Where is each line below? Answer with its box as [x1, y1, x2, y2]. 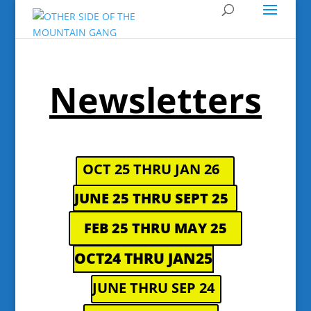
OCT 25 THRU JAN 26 [83, 160, 220, 178]
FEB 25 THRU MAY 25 [83, 219, 227, 237]
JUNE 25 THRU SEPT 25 [74, 189, 229, 208]
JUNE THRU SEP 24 [92, 278, 215, 297]
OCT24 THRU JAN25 [74, 249, 212, 268]
